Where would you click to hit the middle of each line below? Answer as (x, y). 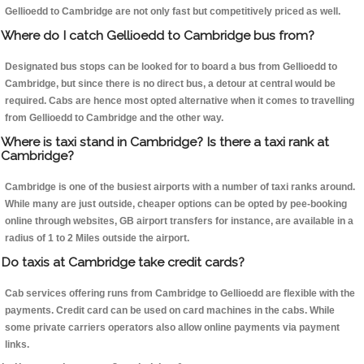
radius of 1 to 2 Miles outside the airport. (97, 238)
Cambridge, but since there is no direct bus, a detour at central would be (170, 84)
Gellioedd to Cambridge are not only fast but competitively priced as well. (173, 12)
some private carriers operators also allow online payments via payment (172, 328)
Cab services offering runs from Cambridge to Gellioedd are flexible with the (180, 294)
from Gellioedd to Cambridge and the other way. (114, 118)
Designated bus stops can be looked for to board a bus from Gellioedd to (171, 67)
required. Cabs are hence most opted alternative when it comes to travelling (180, 101)
